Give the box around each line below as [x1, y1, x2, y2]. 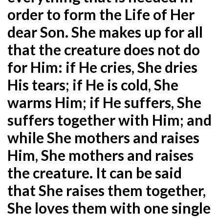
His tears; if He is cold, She [7, 75, 178, 93]
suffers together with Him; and [7, 110, 212, 129]
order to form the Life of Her [7, 5, 195, 23]
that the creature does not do [7, 40, 200, 58]
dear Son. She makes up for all [7, 22, 203, 41]
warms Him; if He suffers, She [7, 93, 201, 111]
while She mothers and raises [7, 128, 199, 146]
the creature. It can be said [7, 163, 182, 181]
